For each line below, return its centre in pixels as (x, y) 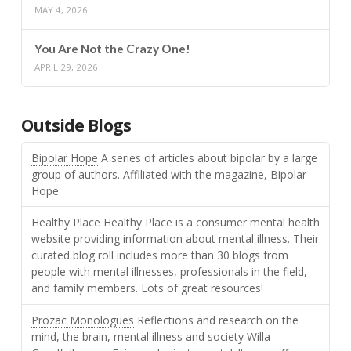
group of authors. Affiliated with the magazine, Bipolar (168, 175)
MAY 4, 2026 (61, 9)
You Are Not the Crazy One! (112, 49)
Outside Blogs (76, 125)
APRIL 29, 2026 (66, 67)
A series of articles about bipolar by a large (207, 158)
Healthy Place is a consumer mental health (210, 223)
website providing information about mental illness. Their (175, 239)
